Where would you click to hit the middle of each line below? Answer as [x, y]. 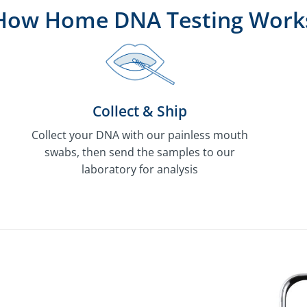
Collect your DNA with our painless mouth [140, 135]
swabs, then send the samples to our [140, 152]
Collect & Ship [140, 111]
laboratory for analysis [140, 169]
